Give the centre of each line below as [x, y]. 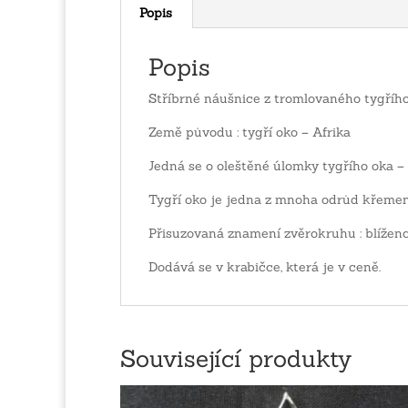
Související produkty [236, 359]
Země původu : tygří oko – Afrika [250, 133]
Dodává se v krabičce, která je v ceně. [265, 267]
